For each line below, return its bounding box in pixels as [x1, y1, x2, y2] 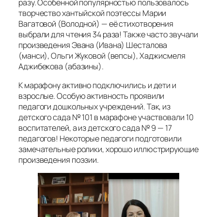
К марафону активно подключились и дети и [18, 79, 176, 91]
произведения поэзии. [18, 154, 99, 165]
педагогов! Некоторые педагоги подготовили [18, 133, 182, 144]
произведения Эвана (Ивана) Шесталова [18, 40, 168, 51]
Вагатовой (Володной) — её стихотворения [18, 18, 174, 30]
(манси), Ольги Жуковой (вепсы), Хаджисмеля [18, 50, 186, 62]
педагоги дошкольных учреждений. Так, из [18, 101, 171, 112]
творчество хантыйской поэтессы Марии [18, 8, 167, 19]
